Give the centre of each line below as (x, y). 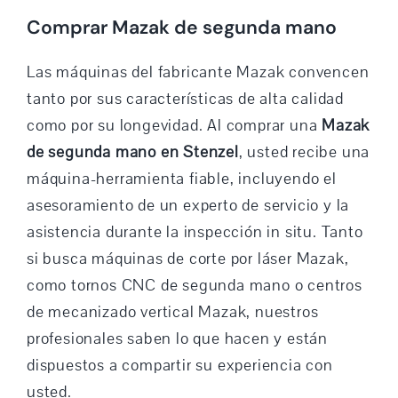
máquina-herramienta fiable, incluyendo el (181, 179)
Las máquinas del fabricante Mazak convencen (198, 72)
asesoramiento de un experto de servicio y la (188, 206)
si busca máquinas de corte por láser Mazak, (187, 259)
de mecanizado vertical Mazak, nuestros (172, 312)
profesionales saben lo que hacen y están (177, 339)
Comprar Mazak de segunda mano (181, 27)
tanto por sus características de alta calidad (185, 99)
